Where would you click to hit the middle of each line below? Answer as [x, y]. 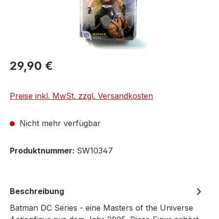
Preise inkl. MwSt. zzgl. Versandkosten [81, 96]
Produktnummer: [43, 151]
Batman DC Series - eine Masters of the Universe [101, 208]
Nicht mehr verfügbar [59, 123]
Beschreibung [37, 191]
